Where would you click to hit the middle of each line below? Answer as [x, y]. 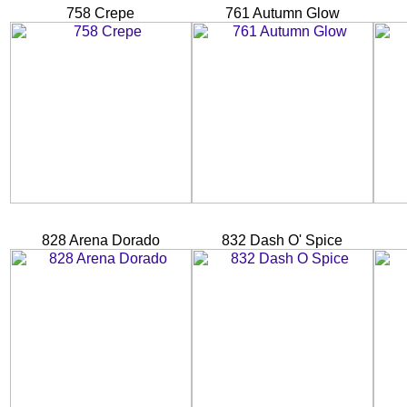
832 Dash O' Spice [283, 240]
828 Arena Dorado [101, 240]
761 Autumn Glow [283, 13]
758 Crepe [101, 13]
